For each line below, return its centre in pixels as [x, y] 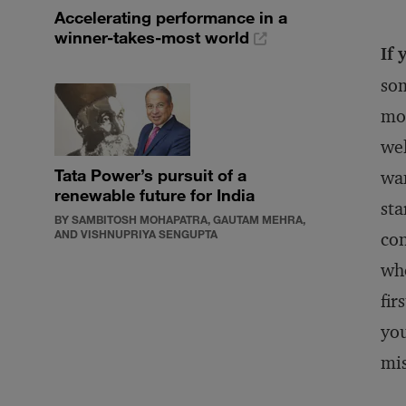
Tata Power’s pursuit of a [150, 175]
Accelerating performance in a [171, 17]
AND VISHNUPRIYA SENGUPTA [136, 234]
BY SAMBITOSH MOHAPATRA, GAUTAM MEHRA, [180, 219]
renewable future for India [155, 195]
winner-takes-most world [154, 37]
